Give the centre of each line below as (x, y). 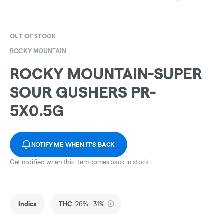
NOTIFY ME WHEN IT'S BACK (73, 145)
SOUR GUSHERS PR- (83, 92)
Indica (27, 204)
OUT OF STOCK (33, 36)
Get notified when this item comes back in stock (80, 162)
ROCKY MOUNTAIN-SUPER (106, 74)
